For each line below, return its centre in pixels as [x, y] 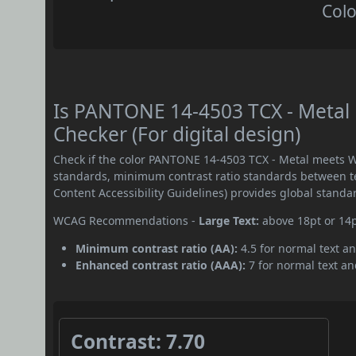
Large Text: [229, 221]
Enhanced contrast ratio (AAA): [161, 265]
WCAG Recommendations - [126, 221]
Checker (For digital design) [177, 134]
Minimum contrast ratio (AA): [157, 249]
